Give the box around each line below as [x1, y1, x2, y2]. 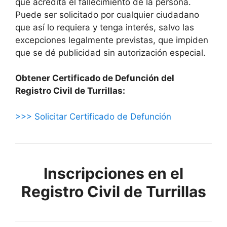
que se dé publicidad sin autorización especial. [15, 47, 206, 58]
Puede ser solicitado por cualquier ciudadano [15, 9, 199, 20]
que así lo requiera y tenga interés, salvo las [15, 22, 194, 32]
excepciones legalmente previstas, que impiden [15, 34, 208, 45]
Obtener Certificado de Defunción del [15, 73, 174, 84]
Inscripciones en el [44, 164, 183, 182]
